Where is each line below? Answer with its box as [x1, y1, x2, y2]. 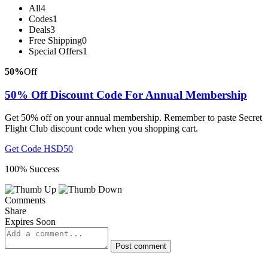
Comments [5, 195, 45, 206]
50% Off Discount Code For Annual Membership [5, 88, 247, 101]
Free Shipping [29, 35, 82, 45]
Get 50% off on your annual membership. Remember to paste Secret [5, 112, 262, 123]
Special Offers [29, 45, 83, 56]
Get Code [5, 144, 41, 154]
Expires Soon [5, 217, 56, 227]
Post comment [115, 242, 166, 251]
